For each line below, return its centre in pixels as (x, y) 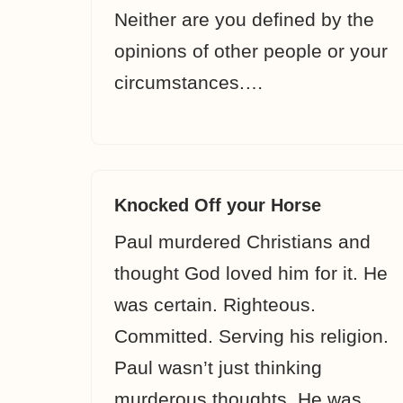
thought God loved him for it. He (251, 273)
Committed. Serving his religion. (251, 336)
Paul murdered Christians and (242, 242)
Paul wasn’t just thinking (218, 367)
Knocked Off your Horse (218, 205)
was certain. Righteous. (215, 304)
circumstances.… (192, 82)
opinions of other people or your (251, 51)
